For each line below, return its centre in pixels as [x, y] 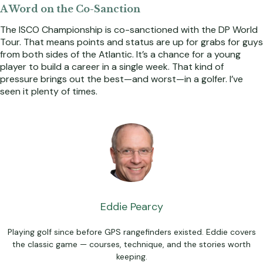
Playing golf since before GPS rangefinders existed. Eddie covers [131, 232]
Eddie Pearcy [131, 207]
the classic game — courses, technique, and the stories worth [131, 245]
